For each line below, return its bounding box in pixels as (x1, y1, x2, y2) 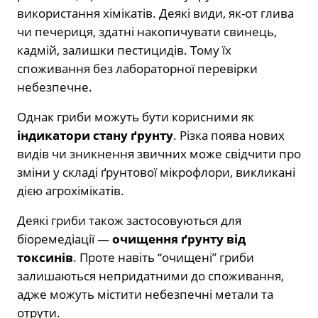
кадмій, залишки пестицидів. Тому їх (17, 42, 231, 59)
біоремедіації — (17, 231, 112, 248)
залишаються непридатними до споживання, (17, 268, 284, 285)
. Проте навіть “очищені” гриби (73, 249, 254, 266)
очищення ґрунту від (112, 231, 246, 248)
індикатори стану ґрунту (17, 127, 173, 144)
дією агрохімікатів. (17, 182, 124, 199)
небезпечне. (17, 79, 92, 96)
